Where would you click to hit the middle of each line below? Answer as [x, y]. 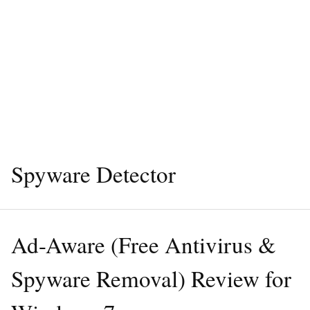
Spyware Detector [93, 174]
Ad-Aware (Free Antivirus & [144, 244]
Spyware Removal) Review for [151, 278]
